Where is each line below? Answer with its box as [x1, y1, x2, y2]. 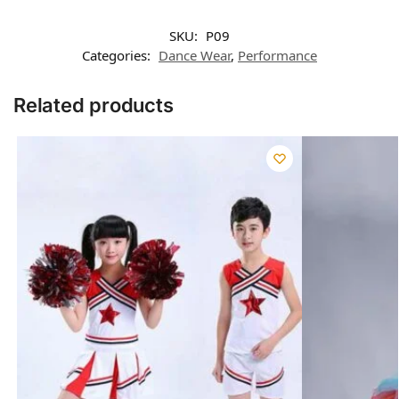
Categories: [82, 45, 154, 64]
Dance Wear [159, 45, 231, 64]
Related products [13, 93, 174, 117]
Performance [238, 45, 317, 64]
